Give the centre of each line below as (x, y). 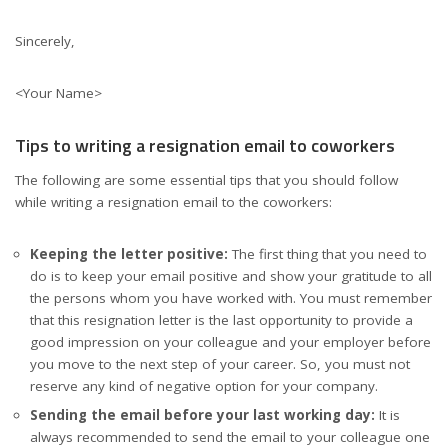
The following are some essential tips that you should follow (206, 180)
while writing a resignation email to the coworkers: (173, 202)
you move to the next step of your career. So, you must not (220, 364)
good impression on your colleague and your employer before (230, 342)
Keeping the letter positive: (131, 254)
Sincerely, (45, 40)
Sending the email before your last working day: (204, 415)
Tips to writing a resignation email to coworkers (205, 145)
